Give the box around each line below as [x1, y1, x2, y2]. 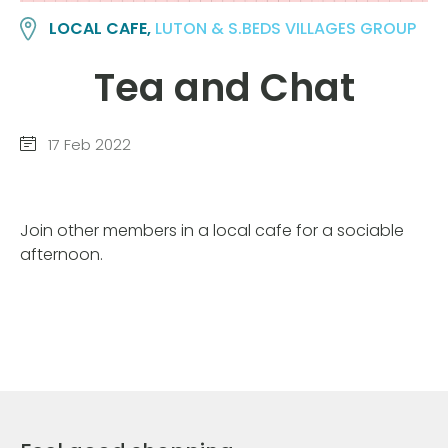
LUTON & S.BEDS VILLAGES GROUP [155, 17, 417, 41]
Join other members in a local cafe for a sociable [20, 218, 404, 242]
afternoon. [20, 242, 103, 266]
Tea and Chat [93, 60, 355, 114]
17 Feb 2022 [44, 134, 131, 156]
